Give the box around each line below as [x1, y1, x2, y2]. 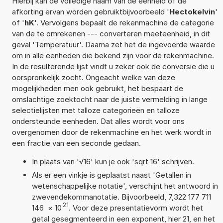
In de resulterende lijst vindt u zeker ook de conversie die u [11, 61, 215, 71]
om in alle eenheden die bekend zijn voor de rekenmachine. [11, 50, 214, 60]
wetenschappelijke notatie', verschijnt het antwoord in [31, 181, 218, 191]
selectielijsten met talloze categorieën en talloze [11, 105, 180, 115]
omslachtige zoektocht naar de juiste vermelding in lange [11, 94, 208, 104]
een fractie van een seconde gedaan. [11, 138, 141, 148]
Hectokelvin [169, 6, 215, 16]
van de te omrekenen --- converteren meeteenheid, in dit [11, 28, 210, 38]
